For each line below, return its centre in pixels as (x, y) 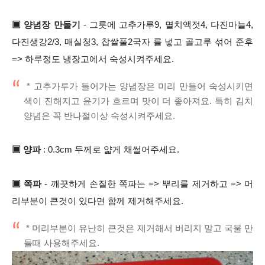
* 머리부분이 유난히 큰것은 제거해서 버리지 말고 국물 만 (138, 228)
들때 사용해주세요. (62, 243)
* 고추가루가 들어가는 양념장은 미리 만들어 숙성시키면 (138, 86)
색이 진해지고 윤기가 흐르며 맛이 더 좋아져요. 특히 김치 (138, 101)
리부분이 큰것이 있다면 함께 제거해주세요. (98, 201)
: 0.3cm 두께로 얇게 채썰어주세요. (110, 149)
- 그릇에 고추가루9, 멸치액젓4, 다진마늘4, (167, 25)
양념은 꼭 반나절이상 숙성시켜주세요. (99, 116)
